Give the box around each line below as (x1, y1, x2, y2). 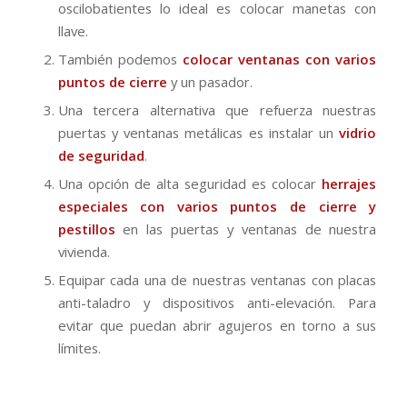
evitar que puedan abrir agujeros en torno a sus (57, 315, 377, 334)
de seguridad (57, 145, 144, 164)
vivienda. (57, 242, 114, 261)
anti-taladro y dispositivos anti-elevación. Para (57, 293, 377, 312)
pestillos (57, 219, 115, 238)
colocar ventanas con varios (182, 49, 377, 68)
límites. (57, 338, 101, 357)
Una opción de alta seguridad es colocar (57, 174, 317, 193)
